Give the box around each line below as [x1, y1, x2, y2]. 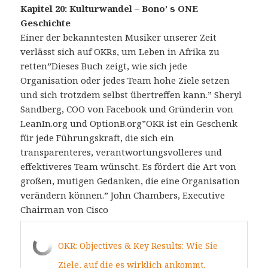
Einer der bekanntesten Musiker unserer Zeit [20, 31, 217, 43]
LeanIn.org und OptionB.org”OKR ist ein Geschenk [20, 117, 238, 129]
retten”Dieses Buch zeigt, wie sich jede [20, 59, 188, 72]
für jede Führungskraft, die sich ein [20, 131, 175, 144]
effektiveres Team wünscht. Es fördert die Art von [20, 160, 237, 172]
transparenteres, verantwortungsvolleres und [20, 145, 223, 158]
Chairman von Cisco [20, 203, 109, 215]
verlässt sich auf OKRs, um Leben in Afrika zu [20, 45, 220, 57]
